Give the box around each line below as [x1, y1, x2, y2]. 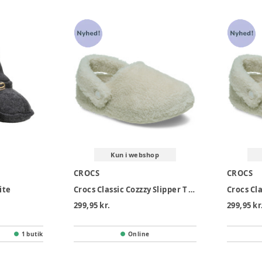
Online [127, 230, 150, 239]
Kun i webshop [111, 150, 160, 160]
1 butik [21, 230, 43, 239]
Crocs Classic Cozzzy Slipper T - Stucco [188, 184, 195, 195]
